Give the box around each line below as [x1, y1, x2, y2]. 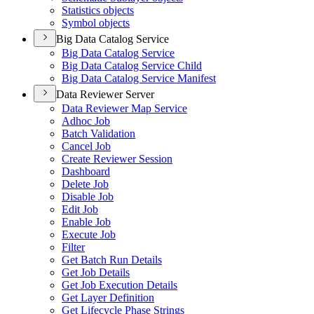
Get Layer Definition [62, 292, 154, 303]
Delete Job [62, 178, 109, 190]
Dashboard [62, 165, 110, 177]
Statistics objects [62, 4, 134, 16]
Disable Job [62, 191, 114, 203]
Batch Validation [62, 128, 135, 139]
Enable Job [62, 216, 111, 228]
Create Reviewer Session [62, 153, 172, 165]
